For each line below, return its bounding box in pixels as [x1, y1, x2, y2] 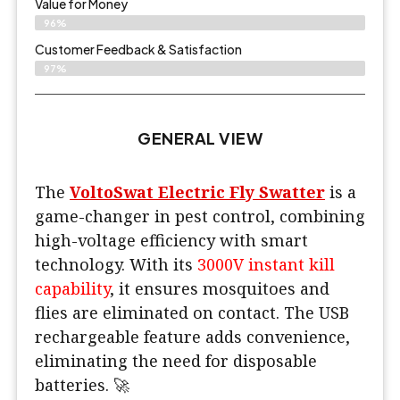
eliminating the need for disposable [35, 350, 317, 372]
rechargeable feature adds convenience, [35, 326, 350, 348]
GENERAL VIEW [137, 128, 262, 149]
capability [35, 278, 110, 300]
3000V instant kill [197, 254, 335, 276]
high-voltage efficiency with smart [35, 229, 308, 252]
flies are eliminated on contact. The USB [35, 302, 349, 324]
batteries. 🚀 [35, 374, 129, 396]
